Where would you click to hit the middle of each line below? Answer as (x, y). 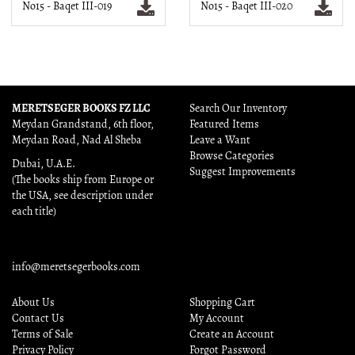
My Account (217, 319)
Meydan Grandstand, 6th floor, (83, 124)
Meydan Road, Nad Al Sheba (77, 140)
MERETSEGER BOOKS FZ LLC (81, 109)
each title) (34, 212)
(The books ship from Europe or (83, 180)
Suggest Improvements (242, 172)
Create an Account (232, 334)
